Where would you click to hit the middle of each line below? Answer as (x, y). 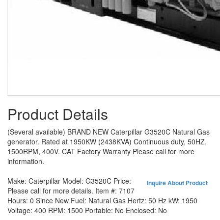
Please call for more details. (50, 191)
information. (26, 161)
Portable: (100, 210)
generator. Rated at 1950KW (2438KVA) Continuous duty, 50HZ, (107, 141)
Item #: (107, 191)
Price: (122, 181)
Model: (74, 181)
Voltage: (21, 210)
